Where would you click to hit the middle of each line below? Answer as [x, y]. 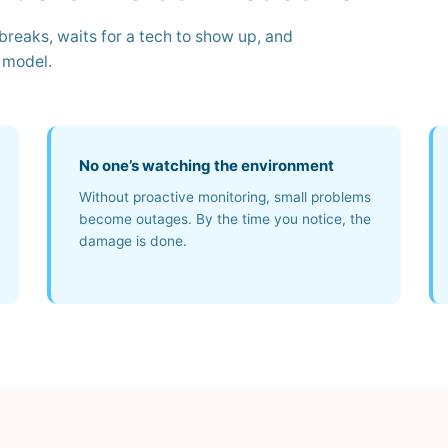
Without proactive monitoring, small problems [224, 197]
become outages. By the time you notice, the [224, 219]
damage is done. [132, 241]
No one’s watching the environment [206, 165]
